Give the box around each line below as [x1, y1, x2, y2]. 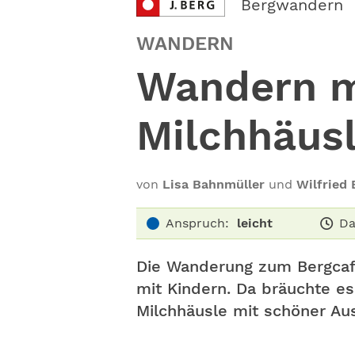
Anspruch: [166, 216, 229, 231]
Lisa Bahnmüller [162, 177, 265, 192]
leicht [237, 216, 273, 231]
